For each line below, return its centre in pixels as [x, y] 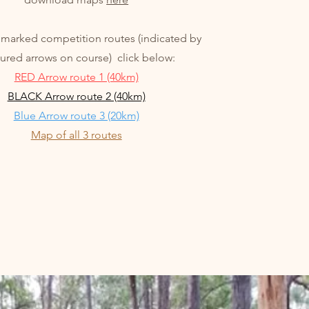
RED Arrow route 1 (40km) [76, 77]
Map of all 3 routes [76, 135]
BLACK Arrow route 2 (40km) [76, 96]
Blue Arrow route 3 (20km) [76, 116]
